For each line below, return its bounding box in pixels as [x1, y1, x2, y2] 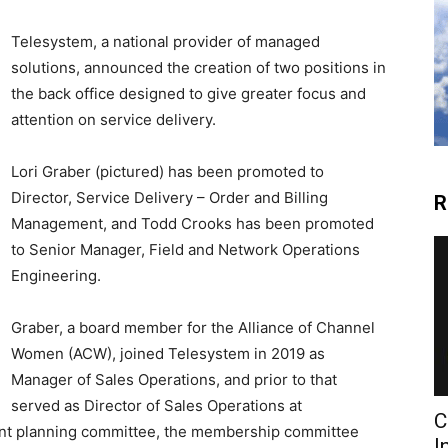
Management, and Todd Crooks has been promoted [11, 214, 374, 234]
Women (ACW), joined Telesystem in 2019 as [11, 344, 325, 364]
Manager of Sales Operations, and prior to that [11, 370, 337, 390]
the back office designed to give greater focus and [11, 84, 366, 104]
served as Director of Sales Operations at [11, 396, 302, 416]
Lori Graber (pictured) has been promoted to [11, 162, 324, 182]
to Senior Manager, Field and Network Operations [11, 240, 360, 260]
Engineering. [11, 266, 101, 286]
